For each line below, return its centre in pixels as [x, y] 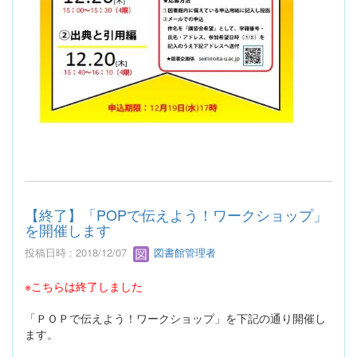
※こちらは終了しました [84, 286]
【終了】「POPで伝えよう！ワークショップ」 [176, 215]
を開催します [68, 230]
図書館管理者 [183, 253]
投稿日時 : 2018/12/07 [79, 253]
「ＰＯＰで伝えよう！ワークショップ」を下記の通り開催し [175, 318]
